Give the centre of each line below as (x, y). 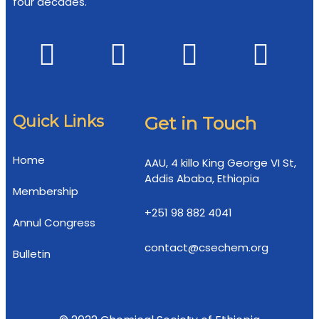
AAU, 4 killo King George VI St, (221, 163)
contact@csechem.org (207, 247)
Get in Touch (201, 123)
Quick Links (58, 121)
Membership (46, 191)
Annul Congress (54, 223)
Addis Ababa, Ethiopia (202, 178)
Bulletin (32, 254)
